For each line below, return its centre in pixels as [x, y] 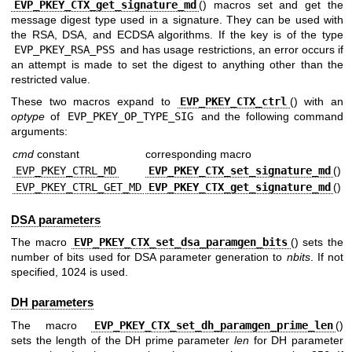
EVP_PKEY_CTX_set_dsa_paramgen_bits [181, 242]
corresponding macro [198, 154]
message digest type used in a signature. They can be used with [177, 20]
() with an [317, 101]
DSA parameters [56, 219]
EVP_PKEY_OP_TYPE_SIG [130, 116]
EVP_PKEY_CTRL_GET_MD [78, 187]
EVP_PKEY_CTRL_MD [66, 171]
